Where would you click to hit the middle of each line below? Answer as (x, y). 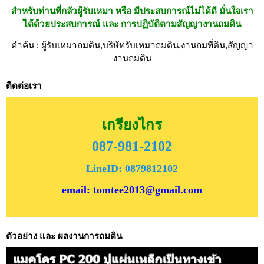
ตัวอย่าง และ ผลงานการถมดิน (64, 236)
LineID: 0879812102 (132, 168)
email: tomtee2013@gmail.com (132, 189)
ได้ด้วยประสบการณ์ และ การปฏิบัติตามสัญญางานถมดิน (132, 24)
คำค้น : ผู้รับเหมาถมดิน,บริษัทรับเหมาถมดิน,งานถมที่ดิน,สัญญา (132, 45)
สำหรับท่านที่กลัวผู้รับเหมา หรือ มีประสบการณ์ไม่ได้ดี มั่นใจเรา (132, 11)
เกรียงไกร (132, 125)
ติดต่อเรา (24, 85)
